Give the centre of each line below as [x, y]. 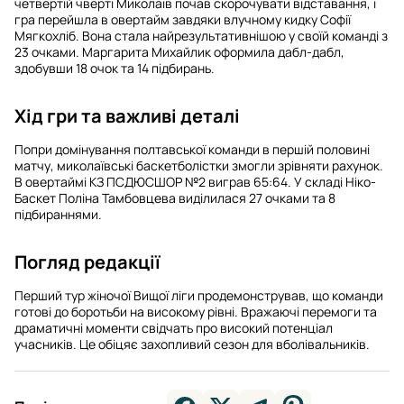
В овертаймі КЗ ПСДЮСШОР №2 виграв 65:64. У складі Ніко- [195, 181]
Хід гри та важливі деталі [127, 115]
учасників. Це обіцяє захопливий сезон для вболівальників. [192, 344]
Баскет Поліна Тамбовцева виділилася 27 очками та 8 [175, 197]
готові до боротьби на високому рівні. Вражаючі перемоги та [196, 311]
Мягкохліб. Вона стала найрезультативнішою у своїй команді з [201, 35]
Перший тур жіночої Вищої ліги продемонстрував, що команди [199, 295]
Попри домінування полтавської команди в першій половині [192, 149]
